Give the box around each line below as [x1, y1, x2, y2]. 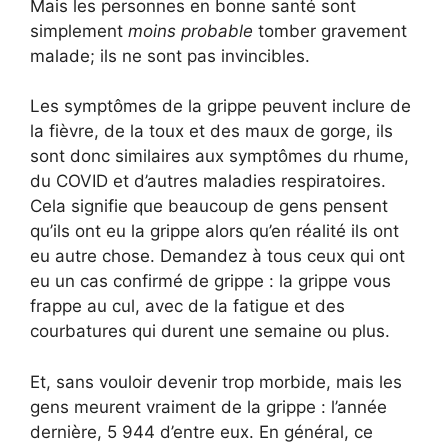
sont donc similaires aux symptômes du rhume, [30, 146, 409, 167]
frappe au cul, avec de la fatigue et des [30, 296, 345, 317]
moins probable [128, 20, 253, 41]
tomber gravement [253, 20, 407, 41]
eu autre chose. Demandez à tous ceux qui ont [30, 246, 405, 267]
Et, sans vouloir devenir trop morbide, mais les [30, 371, 402, 392]
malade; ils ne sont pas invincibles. [30, 45, 310, 66]
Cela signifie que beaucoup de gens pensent [30, 196, 388, 217]
